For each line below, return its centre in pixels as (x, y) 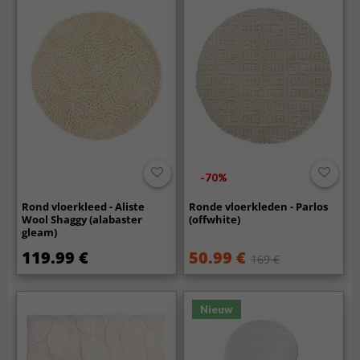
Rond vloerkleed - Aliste (84, 206)
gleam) (40, 232)
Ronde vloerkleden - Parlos (259, 206)
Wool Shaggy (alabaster (82, 219)
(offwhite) (215, 219)
